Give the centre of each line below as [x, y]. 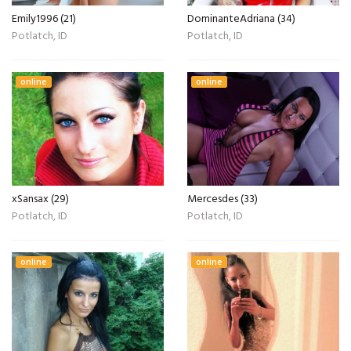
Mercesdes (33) [223, 199]
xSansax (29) [40, 199]
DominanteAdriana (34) [241, 19]
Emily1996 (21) [44, 19]
